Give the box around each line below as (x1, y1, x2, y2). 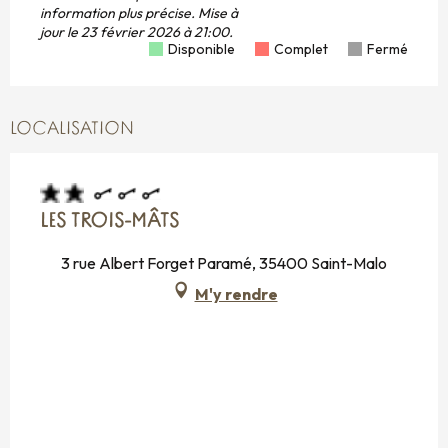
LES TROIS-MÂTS (40, 212, 179, 233)
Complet (274, 40, 328, 59)
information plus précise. (40, 4, 198, 23)
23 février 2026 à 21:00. (78, 23, 233, 42)
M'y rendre (194, 284, 278, 305)
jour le (40, 23, 78, 42)
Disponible (168, 40, 235, 59)
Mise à (198, 4, 238, 23)
